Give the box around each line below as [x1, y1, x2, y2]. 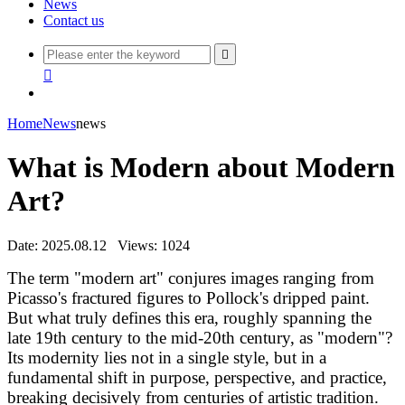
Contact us [43, 13, 104, 28]
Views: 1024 [118, 237, 190, 253]
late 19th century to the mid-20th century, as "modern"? [7, 327, 392, 347]
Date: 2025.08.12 [7, 237, 107, 253]
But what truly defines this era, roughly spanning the [7, 307, 372, 327]
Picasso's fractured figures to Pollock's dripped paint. [7, 287, 370, 307]
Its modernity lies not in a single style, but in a [7, 347, 326, 367]
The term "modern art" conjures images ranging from [7, 268, 374, 287]
